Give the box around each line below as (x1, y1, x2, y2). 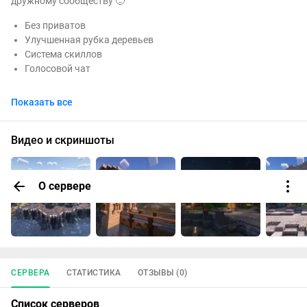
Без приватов (24, 20, 86, 32)
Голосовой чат (24, 63, 90, 75)
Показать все (11, 97, 73, 108)
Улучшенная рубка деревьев (24, 34, 153, 46)
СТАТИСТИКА (66, 268, 121, 278)
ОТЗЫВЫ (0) (137, 268, 188, 278)
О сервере (38, 180, 91, 193)
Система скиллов (24, 49, 102, 60)
